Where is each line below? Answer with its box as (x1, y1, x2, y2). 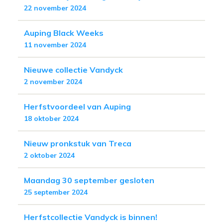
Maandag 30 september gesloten (24, 175, 154, 185)
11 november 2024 (24, 40, 86, 49)
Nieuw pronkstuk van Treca (24, 138, 131, 148)
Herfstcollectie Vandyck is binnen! (24, 212, 157, 222)
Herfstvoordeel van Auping (24, 101, 131, 111)
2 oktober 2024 (24, 150, 75, 160)
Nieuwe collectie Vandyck (24, 64, 123, 75)
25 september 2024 (24, 187, 88, 197)
